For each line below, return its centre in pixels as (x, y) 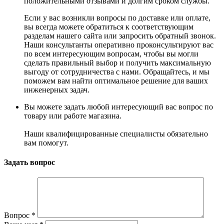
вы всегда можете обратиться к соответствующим (109, 26)
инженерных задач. (57, 89)
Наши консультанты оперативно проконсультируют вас (119, 44)
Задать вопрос (29, 162)
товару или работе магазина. (73, 115)
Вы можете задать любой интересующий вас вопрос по (118, 106)
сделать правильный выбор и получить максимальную (117, 62)
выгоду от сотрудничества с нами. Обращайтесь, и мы (117, 71)
